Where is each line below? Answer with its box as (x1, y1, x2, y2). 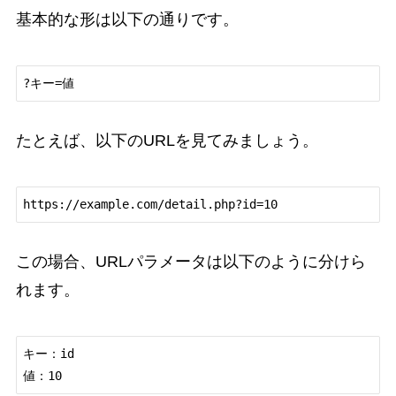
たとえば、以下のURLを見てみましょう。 (15, 132, 318, 150)
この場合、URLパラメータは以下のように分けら (15, 252, 366, 270)
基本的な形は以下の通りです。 (15, 11, 239, 29)
